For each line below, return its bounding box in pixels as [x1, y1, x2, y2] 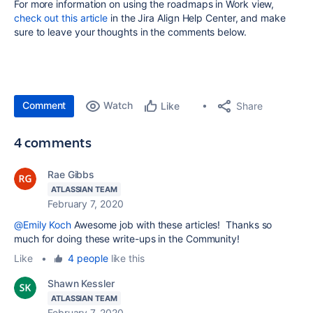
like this [108, 252, 145, 264]
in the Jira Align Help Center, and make [108, 11, 286, 24]
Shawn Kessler [48, 277, 115, 289]
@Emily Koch [14, 218, 72, 231]
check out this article [14, 11, 108, 24]
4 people [68, 252, 108, 264]
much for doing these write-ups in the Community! [14, 232, 240, 245]
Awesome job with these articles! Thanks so [71, 218, 272, 231]
